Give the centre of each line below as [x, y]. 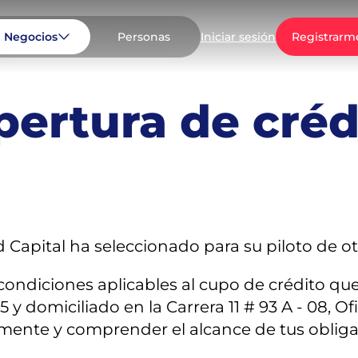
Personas [144, 36]
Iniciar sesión [238, 37]
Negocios [30, 36]
